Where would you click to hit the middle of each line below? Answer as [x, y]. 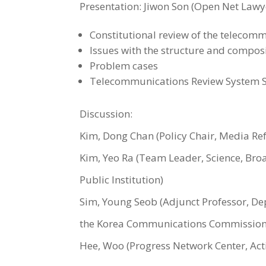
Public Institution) [122, 180]
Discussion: [106, 114]
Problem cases [124, 66]
